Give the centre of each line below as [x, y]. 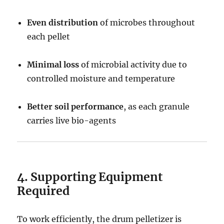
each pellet [49, 36]
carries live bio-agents [72, 120]
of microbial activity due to [133, 64]
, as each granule [157, 106]
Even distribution [63, 22]
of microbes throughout [147, 22]
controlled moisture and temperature [101, 78]
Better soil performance [75, 106]
